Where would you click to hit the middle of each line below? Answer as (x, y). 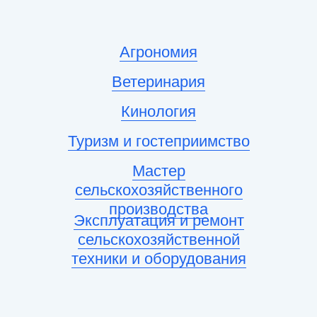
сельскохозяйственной (158, 240)
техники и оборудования (158, 259)
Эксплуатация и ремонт (158, 221)
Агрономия (158, 52)
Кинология (158, 112)
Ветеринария (158, 82)
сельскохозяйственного (158, 190)
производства (158, 209)
